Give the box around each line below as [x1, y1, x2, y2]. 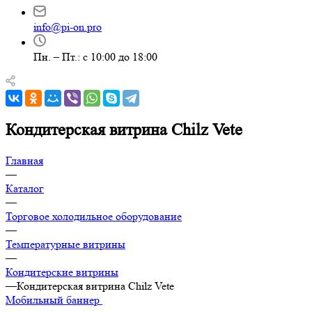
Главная [6, 153, 43, 167]
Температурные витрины [6, 237, 125, 251]
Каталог [6, 181, 44, 195]
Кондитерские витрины [6, 265, 118, 279]
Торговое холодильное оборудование [6, 209, 182, 223]
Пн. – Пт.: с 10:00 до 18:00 [33, 50, 157, 63]
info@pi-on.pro [33, 20, 102, 33]
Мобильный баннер [6, 292, 100, 306]
